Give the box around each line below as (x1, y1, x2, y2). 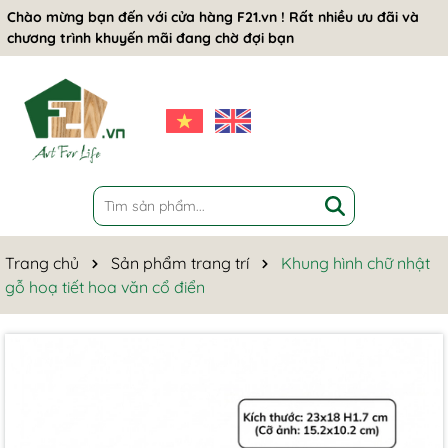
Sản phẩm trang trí (111, 253, 249, 273)
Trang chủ (5, 253, 79, 273)
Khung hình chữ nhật (281, 253, 430, 273)
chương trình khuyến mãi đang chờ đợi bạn (7, 29, 294, 47)
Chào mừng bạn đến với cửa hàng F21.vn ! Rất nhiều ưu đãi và (7, 8, 419, 26)
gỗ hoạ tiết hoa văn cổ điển (5, 277, 205, 297)
